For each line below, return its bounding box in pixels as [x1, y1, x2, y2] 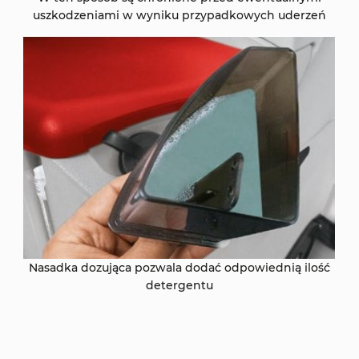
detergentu [146, 278, 213, 293]
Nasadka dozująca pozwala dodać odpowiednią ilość [29, 260, 330, 276]
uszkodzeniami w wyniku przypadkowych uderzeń [33, 8, 326, 23]
